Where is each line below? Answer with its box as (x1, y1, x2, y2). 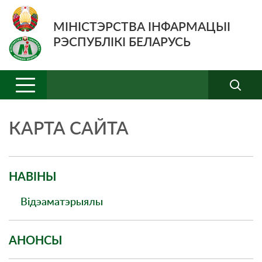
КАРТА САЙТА (9, 117, 129, 138)
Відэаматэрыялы (20, 195, 103, 208)
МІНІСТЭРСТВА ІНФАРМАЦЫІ (53, 18, 230, 33)
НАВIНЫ (9, 169, 56, 183)
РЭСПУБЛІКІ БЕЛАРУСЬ (53, 33, 191, 49)
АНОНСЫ (9, 233, 62, 247)
